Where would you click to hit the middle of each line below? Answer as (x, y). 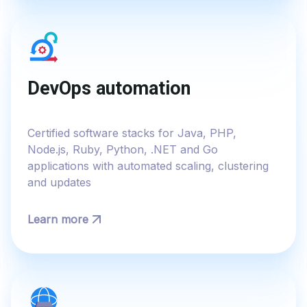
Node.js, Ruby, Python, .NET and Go (123, 149)
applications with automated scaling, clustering (148, 165)
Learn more (58, 219)
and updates (59, 182)
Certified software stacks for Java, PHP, (132, 133)
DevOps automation (109, 89)
